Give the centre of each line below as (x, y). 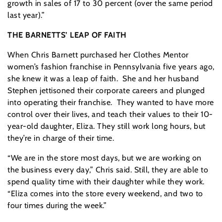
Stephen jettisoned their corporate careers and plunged (106, 91)
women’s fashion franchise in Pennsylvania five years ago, (111, 67)
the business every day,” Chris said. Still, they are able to (108, 170)
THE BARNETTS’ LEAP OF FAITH (67, 35)
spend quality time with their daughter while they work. (106, 182)
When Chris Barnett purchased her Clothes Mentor (98, 55)
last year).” (26, 15)
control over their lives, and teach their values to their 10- (110, 114)
